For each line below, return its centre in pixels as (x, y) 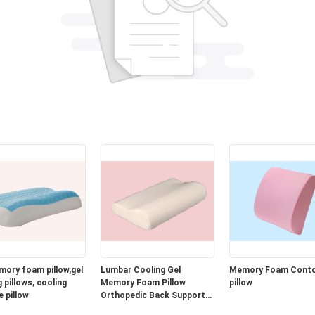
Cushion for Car (133, 308)
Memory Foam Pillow (143, 283)
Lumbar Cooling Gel (140, 270)
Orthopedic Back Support (153, 295)
